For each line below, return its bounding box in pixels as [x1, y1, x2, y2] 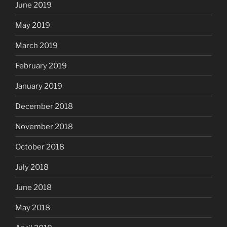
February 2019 [15, 61, 67, 70]
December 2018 [15, 101, 73, 111]
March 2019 [15, 41, 58, 50]
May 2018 [15, 203, 50, 212]
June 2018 [15, 182, 52, 192]
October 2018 [15, 142, 64, 152]
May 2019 [15, 20, 50, 30]
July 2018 [15, 162, 49, 172]
